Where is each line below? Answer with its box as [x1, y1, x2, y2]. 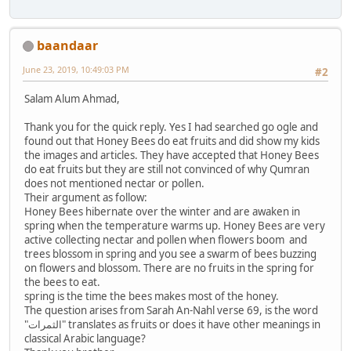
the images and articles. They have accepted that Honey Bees [24, 148, 319, 163]
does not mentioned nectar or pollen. [24, 176, 204, 191]
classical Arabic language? [24, 331, 146, 346]
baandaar [37, 36, 98, 54]
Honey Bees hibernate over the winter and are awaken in [24, 204, 300, 219]
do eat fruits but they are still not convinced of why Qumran [24, 162, 309, 177]
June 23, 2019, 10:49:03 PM [23, 63, 129, 75]
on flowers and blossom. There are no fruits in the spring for [24, 261, 314, 276]
